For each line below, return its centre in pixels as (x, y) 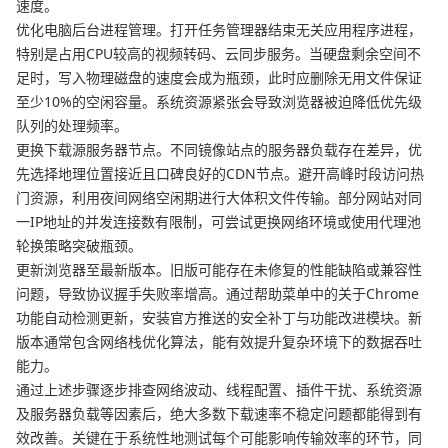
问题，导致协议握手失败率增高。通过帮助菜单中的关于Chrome (217, 293)
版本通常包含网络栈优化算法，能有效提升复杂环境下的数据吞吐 (219, 341)
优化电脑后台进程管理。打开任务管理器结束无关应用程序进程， (219, 29)
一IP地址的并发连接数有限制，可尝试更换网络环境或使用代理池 (218, 221)
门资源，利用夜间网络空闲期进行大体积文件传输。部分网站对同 (219, 197)
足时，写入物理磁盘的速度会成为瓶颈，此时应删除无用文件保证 (219, 77)
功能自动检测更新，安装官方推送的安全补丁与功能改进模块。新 (219, 317)
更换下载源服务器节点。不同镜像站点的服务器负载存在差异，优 (219, 149)
